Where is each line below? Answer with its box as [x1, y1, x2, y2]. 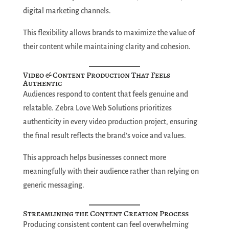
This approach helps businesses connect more [22, 153, 166, 162]
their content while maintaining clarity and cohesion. [22, 42, 191, 51]
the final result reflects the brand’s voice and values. [22, 131, 186, 140]
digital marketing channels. [22, 7, 111, 15]
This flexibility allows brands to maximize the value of [22, 29, 195, 37]
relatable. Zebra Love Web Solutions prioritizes [22, 104, 172, 112]
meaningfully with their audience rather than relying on [22, 167, 199, 176]
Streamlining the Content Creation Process [22, 208, 189, 220]
